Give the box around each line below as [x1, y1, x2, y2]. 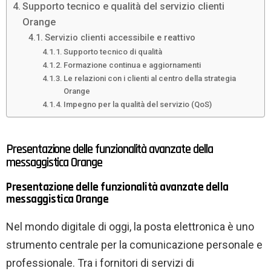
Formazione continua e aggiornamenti [64, 60, 201, 70]
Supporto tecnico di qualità [64, 47, 163, 57]
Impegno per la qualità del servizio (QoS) [64, 100, 212, 109]
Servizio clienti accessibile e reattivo [44, 32, 195, 44]
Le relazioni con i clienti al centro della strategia [64, 74, 237, 83]
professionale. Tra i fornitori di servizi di [6, 256, 194, 270]
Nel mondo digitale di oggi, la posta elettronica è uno [6, 220, 254, 233]
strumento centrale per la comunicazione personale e [6, 238, 263, 252]
